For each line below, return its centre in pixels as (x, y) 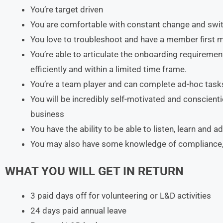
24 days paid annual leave (78, 210)
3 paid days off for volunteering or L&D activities (121, 195)
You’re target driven (67, 9)
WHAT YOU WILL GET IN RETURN (94, 171)
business (47, 114)
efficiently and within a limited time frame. (109, 69)
